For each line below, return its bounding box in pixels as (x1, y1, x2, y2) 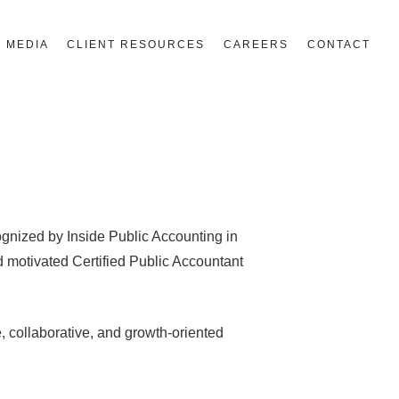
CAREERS (224, 37, 289, 51)
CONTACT (307, 37, 370, 51)
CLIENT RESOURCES (67, 37, 206, 51)
